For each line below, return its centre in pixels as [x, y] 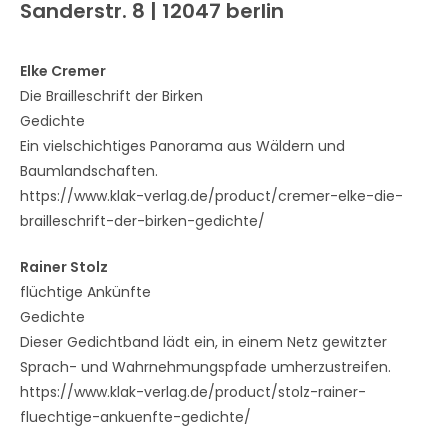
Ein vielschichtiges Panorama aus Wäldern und [182, 146]
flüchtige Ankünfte [85, 292]
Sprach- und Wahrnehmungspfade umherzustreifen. [205, 367]
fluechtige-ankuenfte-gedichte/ [135, 417]
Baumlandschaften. [89, 171]
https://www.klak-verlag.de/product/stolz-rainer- [193, 392]
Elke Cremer [63, 71]
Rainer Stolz [64, 267]
